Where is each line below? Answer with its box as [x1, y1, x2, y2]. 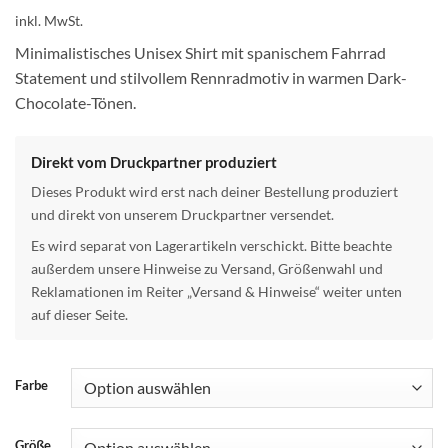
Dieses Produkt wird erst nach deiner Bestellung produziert [31, 183, 398, 201]
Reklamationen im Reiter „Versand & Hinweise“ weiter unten [31, 283, 402, 301]
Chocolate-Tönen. [15, 93, 136, 113]
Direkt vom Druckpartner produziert [31, 153, 277, 172]
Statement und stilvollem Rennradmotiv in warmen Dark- [15, 68, 407, 88]
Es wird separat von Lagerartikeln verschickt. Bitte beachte [31, 237, 392, 255]
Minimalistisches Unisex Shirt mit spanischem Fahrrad [15, 43, 386, 63]
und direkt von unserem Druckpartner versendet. [31, 206, 334, 224]
